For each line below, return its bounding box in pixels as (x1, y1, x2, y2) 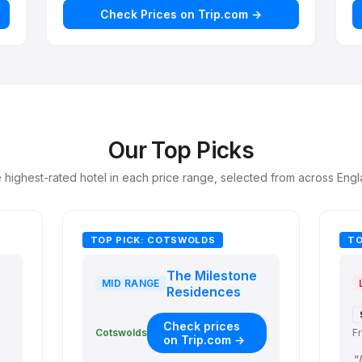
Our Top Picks (107, 136, 255, 164)
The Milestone (166, 267, 257, 284)
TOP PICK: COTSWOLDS (90, 234, 216, 246)
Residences (166, 283, 241, 300)
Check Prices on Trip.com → (99, 6, 262, 21)
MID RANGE (101, 277, 160, 290)
